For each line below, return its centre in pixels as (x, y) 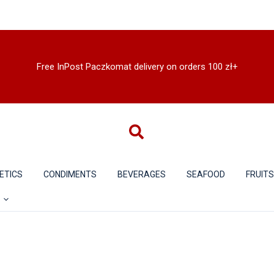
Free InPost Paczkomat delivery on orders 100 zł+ (137, 66)
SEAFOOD (206, 174)
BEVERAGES (142, 174)
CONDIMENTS (70, 174)
